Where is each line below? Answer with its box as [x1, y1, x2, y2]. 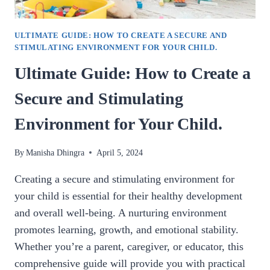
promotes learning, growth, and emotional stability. [14, 223, 239, 236]
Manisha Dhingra [26, 147, 85, 157]
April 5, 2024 [96, 147, 143, 157]
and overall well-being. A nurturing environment [14, 206, 227, 219]
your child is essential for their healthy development [14, 189, 242, 202]
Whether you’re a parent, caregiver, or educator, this [14, 240, 243, 253]
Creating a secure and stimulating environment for [14, 172, 234, 185]
